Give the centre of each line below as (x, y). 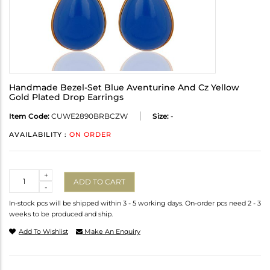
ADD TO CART (99, 181)
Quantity (25, 175)
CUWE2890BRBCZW (89, 116)
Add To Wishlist (43, 232)
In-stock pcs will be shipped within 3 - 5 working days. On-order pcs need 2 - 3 (135, 203)
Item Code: (29, 116)
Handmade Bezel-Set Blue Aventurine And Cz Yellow (124, 88)
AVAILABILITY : (39, 135)
